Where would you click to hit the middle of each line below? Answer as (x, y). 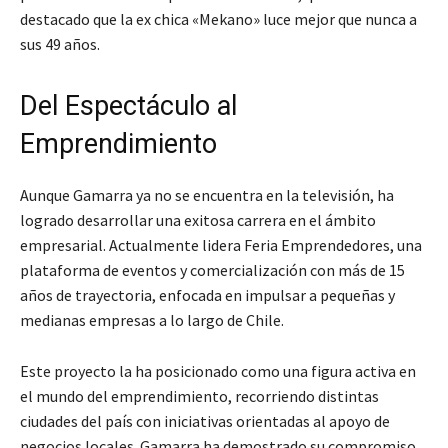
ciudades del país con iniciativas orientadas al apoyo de (205, 420)
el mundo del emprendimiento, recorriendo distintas (199, 395)
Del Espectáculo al (128, 105)
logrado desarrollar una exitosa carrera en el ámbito (198, 219)
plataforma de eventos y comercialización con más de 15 (212, 269)
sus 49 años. (60, 43)
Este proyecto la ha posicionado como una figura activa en (218, 370)
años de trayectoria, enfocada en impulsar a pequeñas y (207, 294)
